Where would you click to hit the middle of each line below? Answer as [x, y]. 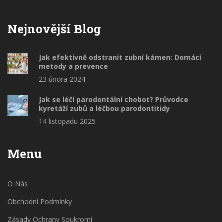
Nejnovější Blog [54, 29]
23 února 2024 [62, 79]
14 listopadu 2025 [67, 121]
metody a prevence [73, 66]
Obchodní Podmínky [40, 202]
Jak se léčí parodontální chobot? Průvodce [113, 100]
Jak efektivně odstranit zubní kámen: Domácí [120, 57]
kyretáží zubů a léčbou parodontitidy [104, 109]
